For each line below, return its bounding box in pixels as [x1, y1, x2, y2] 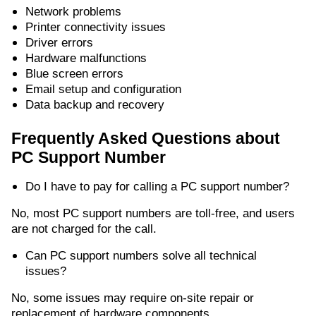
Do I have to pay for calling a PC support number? [25, 180, 289, 194]
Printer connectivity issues [25, 20, 166, 35]
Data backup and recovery [25, 98, 164, 112]
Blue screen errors [25, 67, 123, 81]
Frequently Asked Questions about [11, 129, 280, 148]
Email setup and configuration [25, 83, 181, 97]
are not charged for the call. [11, 222, 157, 236]
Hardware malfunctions [25, 51, 147, 66]
